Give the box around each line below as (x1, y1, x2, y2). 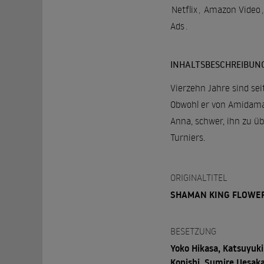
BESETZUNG (170, 225, 216, 237)
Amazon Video (203, 4, 260, 16)
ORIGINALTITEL (170, 171, 227, 184)
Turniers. (170, 131, 205, 144)
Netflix (171, 4, 197, 16)
